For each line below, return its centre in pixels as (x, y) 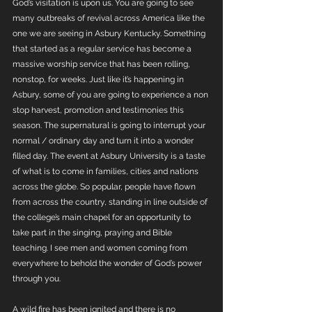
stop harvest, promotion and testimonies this (99, 110)
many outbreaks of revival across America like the (110, 18)
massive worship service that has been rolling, (102, 64)
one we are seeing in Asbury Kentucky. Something (110, 33)
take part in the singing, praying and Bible (93, 233)
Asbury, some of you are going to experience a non (111, 95)
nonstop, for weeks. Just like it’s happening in (99, 79)
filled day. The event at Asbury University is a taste (110, 156)
